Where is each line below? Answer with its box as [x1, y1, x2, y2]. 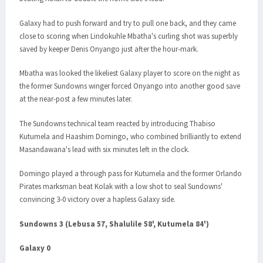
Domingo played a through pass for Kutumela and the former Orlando [19, 168, 242, 179]
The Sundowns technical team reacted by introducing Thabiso [19, 118, 215, 129]
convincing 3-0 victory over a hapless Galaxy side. [19, 194, 176, 205]
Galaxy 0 [19, 243, 50, 254]
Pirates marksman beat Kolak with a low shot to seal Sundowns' [19, 181, 222, 192]
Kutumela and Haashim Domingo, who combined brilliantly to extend [19, 131, 241, 141]
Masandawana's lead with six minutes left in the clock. [19, 144, 190, 154]
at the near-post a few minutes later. [19, 94, 132, 104]
